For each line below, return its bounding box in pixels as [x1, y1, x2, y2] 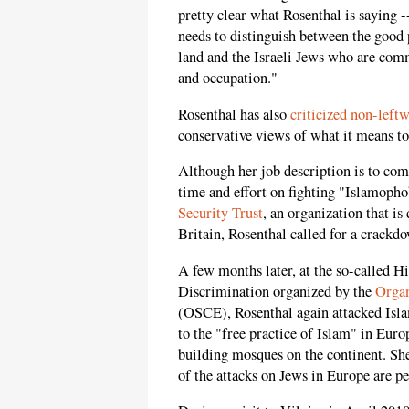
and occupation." [178, 68, 278, 89]
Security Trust [178, 203, 263, 224]
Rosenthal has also [178, 103, 290, 124]
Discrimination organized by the [178, 280, 375, 301]
